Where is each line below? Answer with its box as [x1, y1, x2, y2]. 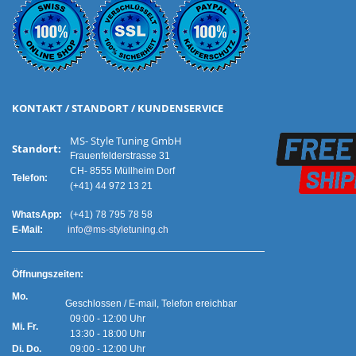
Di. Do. [12, 343, 41, 354]
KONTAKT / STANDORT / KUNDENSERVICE [12, 101, 223, 115]
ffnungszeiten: [19, 269, 124, 280]
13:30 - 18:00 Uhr [65, 328, 179, 339]
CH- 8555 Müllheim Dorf [65, 165, 175, 176]
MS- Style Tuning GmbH [65, 133, 222, 148]
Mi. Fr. [12, 321, 38, 332]
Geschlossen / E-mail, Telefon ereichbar [65, 298, 237, 309]
